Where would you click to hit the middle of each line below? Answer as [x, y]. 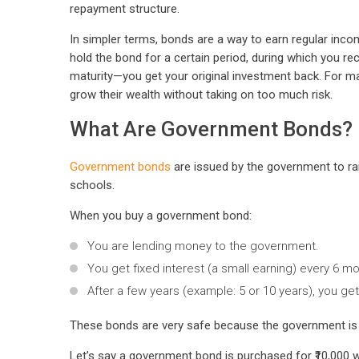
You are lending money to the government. [203, 246]
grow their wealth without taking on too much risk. [201, 95]
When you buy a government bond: [161, 216]
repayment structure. [125, 9]
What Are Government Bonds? [211, 129]
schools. [92, 186]
